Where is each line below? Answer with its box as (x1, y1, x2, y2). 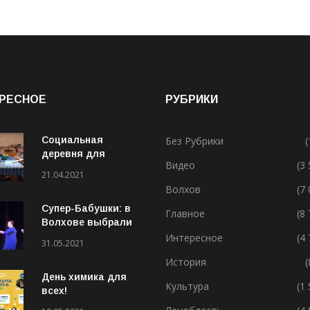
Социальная (42, 134, 103, 145)
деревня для (42, 147, 105, 159)
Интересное (165, 230, 223, 244)
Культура (165, 279, 209, 293)
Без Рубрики (165, 134, 224, 147)
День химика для (42, 271, 127, 282)
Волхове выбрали (42, 216, 132, 228)
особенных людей (42, 161, 132, 173)
